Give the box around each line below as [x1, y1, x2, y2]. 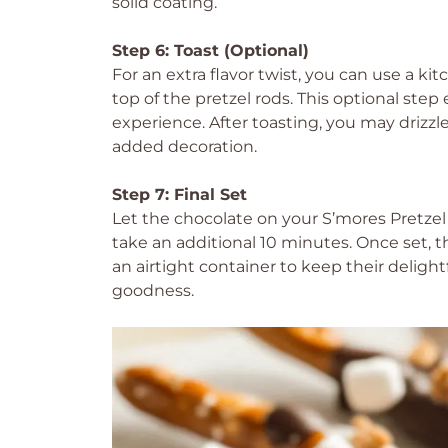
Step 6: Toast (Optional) [112, 41, 309, 60]
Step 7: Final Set [112, 185, 247, 204]
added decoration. [112, 137, 257, 156]
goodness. [112, 281, 194, 300]
